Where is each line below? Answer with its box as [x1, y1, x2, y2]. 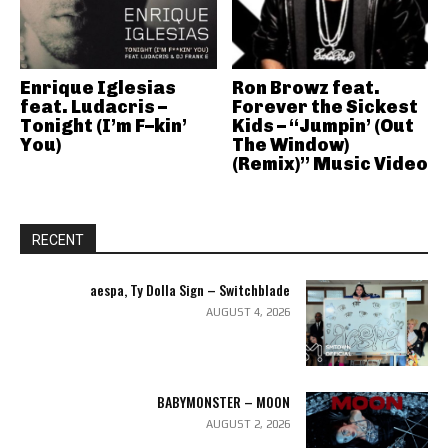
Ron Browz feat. [231, 77, 380, 99]
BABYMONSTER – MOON [156, 390, 290, 412]
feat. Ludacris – [20, 96, 167, 118]
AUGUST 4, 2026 [205, 306, 290, 318]
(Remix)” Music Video [231, 153, 428, 175]
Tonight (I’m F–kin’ [20, 115, 187, 137]
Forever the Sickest [231, 96, 418, 118]
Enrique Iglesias [20, 77, 176, 99]
